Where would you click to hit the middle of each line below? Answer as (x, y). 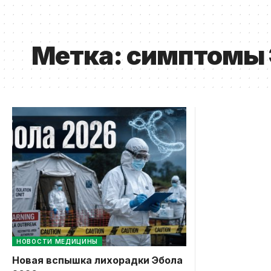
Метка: (79, 55)
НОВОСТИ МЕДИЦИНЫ (57, 241)
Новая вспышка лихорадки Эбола (97, 260)
